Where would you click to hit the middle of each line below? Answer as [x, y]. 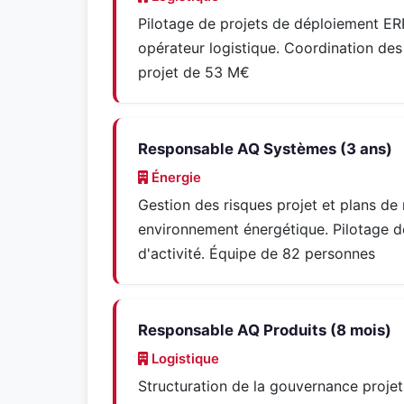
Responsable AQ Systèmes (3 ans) [265, 149]
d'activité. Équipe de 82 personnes [257, 253]
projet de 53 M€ [194, 72]
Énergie [174, 178]
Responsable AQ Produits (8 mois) [265, 330]
